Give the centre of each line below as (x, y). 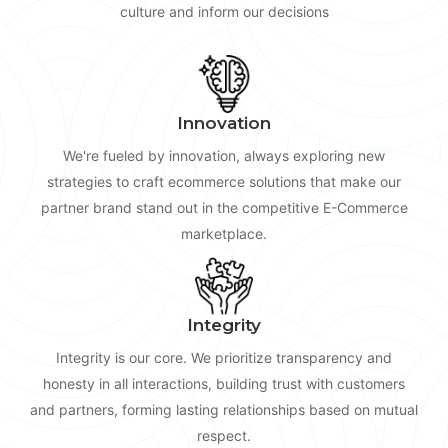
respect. (224, 436)
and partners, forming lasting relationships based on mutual (224, 410)
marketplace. (224, 233)
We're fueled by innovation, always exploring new (224, 155)
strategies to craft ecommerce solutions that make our (224, 181)
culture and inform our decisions (224, 11)
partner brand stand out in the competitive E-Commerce (224, 207)
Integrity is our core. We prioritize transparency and (224, 358)
